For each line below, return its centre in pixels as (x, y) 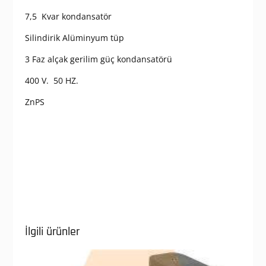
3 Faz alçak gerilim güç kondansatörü (98, 59)
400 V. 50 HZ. (51, 81)
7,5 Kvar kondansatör (68, 17)
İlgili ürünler (52, 232)
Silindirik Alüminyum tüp (74, 38)
